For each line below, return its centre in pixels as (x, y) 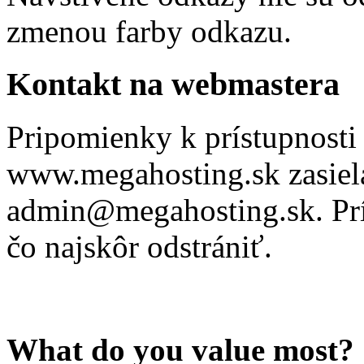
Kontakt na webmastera (173, 84)
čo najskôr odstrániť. (139, 246)
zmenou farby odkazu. (149, 32)
